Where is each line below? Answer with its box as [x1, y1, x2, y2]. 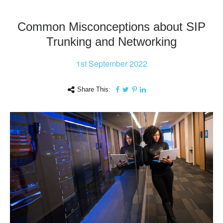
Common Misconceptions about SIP [17, 20, 206, 33]
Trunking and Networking [46, 35, 177, 48]
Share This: [77, 86, 111, 93]
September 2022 [86, 58, 147, 69]
